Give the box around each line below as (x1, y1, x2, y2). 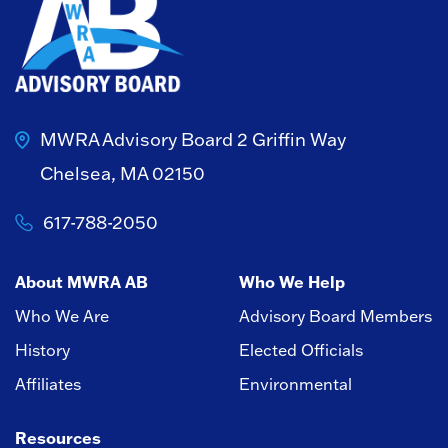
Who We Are (15, 306, 109, 327)
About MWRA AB (15, 271, 148, 293)
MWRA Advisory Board (40, 128, 237, 152)
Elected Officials (239, 340, 363, 361)
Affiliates (15, 374, 81, 395)
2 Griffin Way (237, 128, 346, 152)
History (15, 340, 70, 361)
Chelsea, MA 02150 (40, 162, 205, 186)
